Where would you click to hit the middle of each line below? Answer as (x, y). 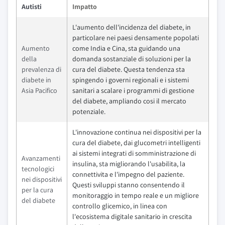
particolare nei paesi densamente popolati (136, 38)
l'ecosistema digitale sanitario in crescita (132, 216)
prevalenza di (41, 69)
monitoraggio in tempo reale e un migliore (136, 195)
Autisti (32, 7)
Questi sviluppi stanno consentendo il (129, 185)
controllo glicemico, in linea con (120, 206)
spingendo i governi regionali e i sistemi (131, 80)
